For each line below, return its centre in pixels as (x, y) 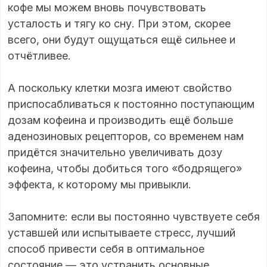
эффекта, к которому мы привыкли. (100, 184)
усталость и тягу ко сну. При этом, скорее (119, 23)
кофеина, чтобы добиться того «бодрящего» (125, 168)
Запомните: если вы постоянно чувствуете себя (134, 216)
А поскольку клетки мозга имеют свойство (120, 88)
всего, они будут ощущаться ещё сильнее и (122, 39)
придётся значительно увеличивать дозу (115, 152)
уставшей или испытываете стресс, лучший (122, 232)
